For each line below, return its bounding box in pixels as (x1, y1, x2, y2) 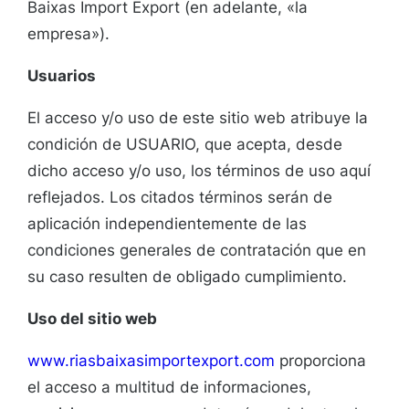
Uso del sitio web (27, 309, 157, 329)
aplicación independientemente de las (27, 215, 307, 234)
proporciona (275, 351, 366, 371)
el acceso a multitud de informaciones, (27, 378, 311, 397)
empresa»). (27, 25, 110, 44)
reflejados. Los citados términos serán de (27, 188, 332, 207)
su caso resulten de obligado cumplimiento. (27, 267, 347, 287)
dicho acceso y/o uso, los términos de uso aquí (27, 162, 371, 181)
